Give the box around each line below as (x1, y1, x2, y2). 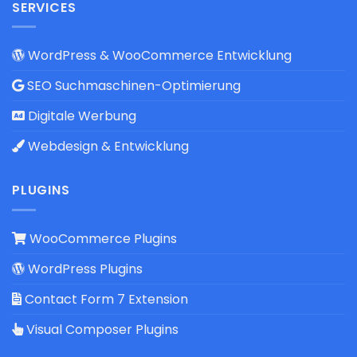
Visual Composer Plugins (23, 320, 178, 339)
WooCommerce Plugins (26, 229, 177, 248)
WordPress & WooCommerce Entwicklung (25, 46, 292, 65)
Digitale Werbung (25, 107, 136, 126)
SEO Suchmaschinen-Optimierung (24, 76, 241, 96)
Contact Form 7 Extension (22, 289, 188, 308)
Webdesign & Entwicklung (25, 137, 189, 156)
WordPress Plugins (25, 259, 143, 278)
